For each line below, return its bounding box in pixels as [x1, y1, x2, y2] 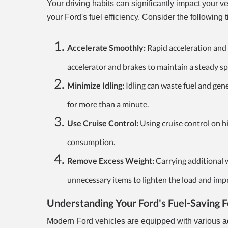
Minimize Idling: [67, 80, 126, 91]
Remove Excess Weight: [67, 156, 156, 166]
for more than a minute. [67, 99, 149, 109]
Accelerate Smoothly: [67, 43, 146, 53]
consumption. [67, 137, 115, 147]
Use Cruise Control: [67, 118, 138, 128]
